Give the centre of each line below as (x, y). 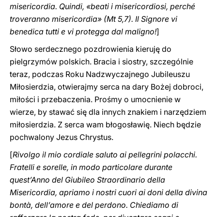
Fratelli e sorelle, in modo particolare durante (91, 167)
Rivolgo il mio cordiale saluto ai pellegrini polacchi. (105, 155)
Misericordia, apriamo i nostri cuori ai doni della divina (108, 192)
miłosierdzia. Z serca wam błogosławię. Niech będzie (105, 124)
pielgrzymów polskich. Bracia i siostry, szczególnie (101, 62)
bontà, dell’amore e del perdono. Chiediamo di (94, 205)
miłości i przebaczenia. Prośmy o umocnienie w (95, 99)
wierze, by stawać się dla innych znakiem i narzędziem (108, 112)
